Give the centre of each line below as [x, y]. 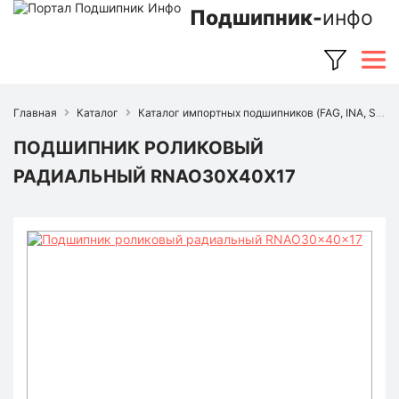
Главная [35, 113]
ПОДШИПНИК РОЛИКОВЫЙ [138, 148]
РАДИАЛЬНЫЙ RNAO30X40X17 [155, 176]
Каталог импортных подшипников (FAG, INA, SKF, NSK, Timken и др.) [257, 113]
